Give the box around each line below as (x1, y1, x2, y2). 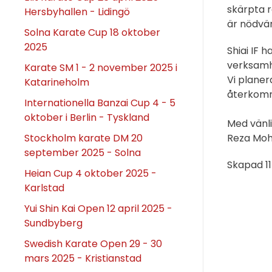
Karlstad (24, 180, 64, 195)
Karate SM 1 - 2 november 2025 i (24, 60, 177, 75)
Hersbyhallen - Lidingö (24, 4, 130, 19)
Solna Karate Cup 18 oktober (24, 25, 160, 39)
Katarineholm (24, 75, 89, 89)
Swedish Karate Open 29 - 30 (24, 236, 162, 251)
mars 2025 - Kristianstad (24, 251, 141, 265)
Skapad (226, 157, 265, 172)
